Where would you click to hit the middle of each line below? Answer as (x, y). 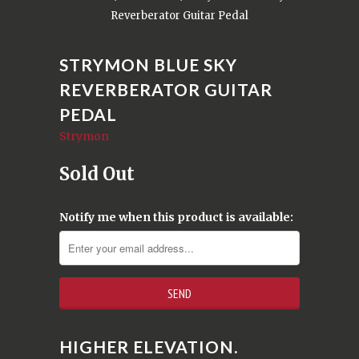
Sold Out (97, 173)
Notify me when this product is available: (176, 217)
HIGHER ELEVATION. (149, 346)
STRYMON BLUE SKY (148, 64)
